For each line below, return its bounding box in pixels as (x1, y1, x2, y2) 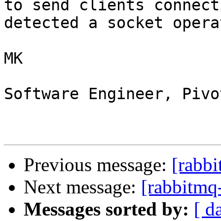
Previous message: (24, 154, 172, 176)
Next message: (24, 176, 141, 198)
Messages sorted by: (24, 198, 189, 220)
